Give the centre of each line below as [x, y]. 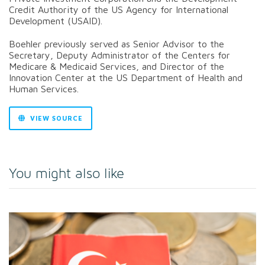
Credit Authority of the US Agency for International [119, 9]
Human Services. [44, 88]
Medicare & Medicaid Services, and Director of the [117, 66]
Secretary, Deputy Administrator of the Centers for [119, 55]
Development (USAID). [57, 20]
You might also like [67, 174]
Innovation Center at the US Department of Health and [126, 77]
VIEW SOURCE [55, 118]
